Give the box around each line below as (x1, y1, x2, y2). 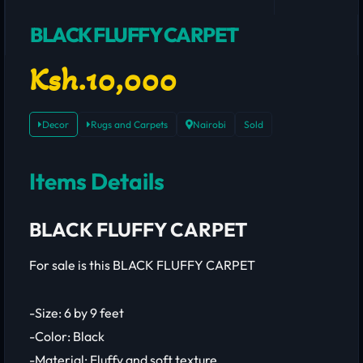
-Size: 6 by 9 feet (29, 305, 124, 321)
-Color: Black (29, 328, 105, 344)
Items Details (29, 167, 164, 195)
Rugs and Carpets (91, 118, 168, 130)
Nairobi (193, 118, 226, 130)
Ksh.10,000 (29, 60, 177, 99)
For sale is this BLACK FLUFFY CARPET (29, 257, 255, 273)
